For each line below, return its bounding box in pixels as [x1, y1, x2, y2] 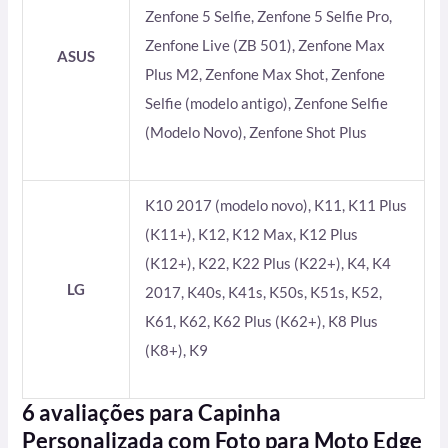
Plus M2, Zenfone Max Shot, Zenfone [145, 65, 386, 83]
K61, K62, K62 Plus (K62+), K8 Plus [145, 312, 379, 330]
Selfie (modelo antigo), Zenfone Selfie [145, 94, 389, 112]
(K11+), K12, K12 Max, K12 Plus [145, 225, 359, 243]
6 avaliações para [22, 398, 199, 426]
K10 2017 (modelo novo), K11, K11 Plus [145, 196, 408, 214]
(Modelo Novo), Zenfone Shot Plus [145, 123, 368, 141]
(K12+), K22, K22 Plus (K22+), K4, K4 [145, 254, 392, 272]
